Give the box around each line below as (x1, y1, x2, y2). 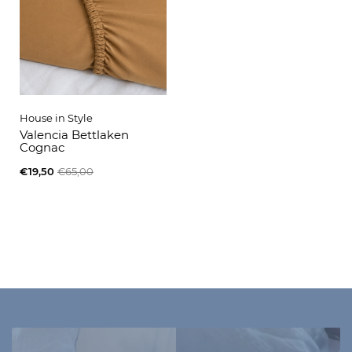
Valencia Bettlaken (20, 126, 129, 142)
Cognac (20, 139, 64, 155)
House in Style (20, 111, 93, 124)
